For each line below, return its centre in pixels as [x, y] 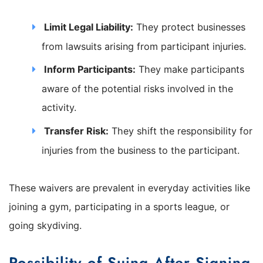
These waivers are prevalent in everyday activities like [129, 188]
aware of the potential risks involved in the [138, 89]
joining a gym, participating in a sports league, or [119, 206]
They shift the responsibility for [181, 131]
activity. [59, 108]
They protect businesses [190, 27]
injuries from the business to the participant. [141, 150]
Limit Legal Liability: [89, 27]
